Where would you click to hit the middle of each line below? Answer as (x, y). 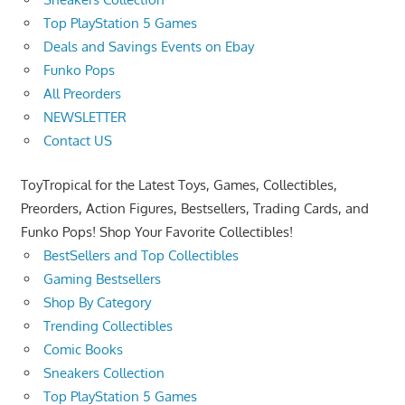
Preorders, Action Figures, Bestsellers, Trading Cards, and (194, 208)
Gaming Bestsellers (102, 278)
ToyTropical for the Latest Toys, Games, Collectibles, (179, 184)
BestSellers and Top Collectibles (141, 255)
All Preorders (82, 94)
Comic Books (83, 349)
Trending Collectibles (108, 325)
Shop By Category (97, 302)
